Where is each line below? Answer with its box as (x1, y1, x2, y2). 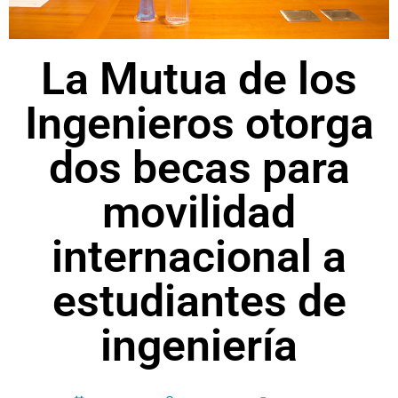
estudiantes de (52, 275, 346, 327)
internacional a (52, 230, 346, 283)
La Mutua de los (41, 52, 357, 105)
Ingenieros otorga (24, 97, 374, 149)
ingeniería (100, 319, 298, 371)
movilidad (102, 186, 296, 238)
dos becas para (48, 141, 350, 194)
